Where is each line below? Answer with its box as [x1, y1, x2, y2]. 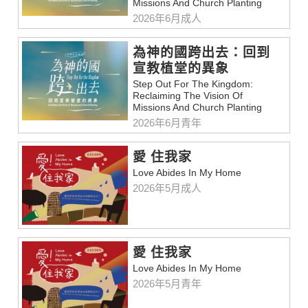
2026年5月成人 [133, 182, 202, 195]
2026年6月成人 [133, 12, 202, 25]
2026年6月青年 [133, 117, 202, 129]
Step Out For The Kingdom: [133, 78, 254, 90]
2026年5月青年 [133, 278, 202, 290]
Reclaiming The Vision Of [133, 90, 243, 102]
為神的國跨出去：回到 [133, 45, 271, 60]
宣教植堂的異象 [133, 61, 230, 76]
